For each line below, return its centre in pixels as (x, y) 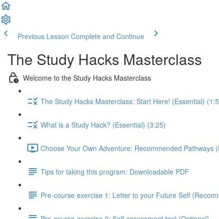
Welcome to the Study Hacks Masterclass (87, 77)
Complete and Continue (108, 36)
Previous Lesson (43, 36)
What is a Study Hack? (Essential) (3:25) (103, 124)
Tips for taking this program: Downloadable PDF (115, 171)
